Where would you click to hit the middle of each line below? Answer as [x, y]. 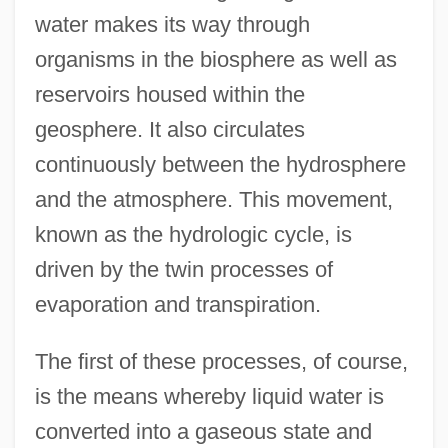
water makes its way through [172, 24]
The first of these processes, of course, [221, 361]
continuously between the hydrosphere [220, 164]
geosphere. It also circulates [169, 129]
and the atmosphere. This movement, [213, 199]
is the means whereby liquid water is [209, 396]
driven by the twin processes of [183, 269]
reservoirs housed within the [169, 94]
